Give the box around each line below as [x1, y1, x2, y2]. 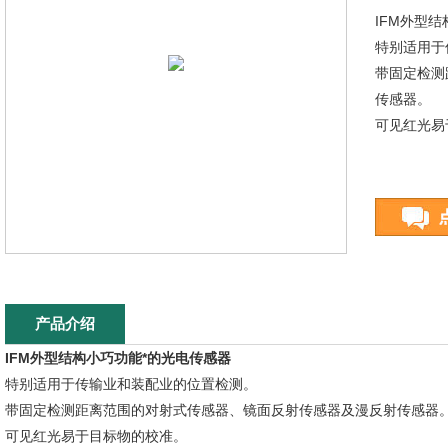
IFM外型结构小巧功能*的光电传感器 [5, 350, 231, 366]
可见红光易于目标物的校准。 [5, 428, 187, 444]
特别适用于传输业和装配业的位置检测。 [5, 376, 257, 392]
